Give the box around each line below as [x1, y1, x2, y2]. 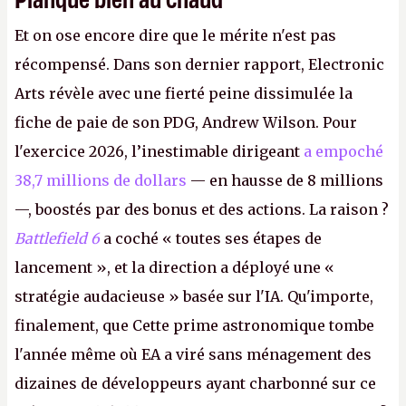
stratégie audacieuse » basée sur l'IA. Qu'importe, [14, 287, 373, 305]
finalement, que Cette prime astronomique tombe [14, 316, 374, 334]
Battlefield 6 [14, 229, 100, 247]
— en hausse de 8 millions [187, 171, 383, 189]
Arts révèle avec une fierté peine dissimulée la [14, 84, 353, 102]
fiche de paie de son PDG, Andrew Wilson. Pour [14, 113, 357, 131]
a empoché [304, 142, 383, 160]
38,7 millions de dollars [14, 171, 187, 189]
